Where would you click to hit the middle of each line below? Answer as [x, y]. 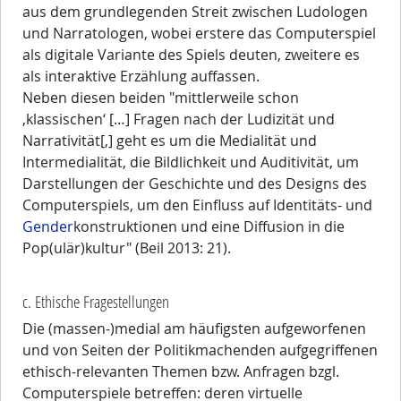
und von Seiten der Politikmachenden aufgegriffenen [200, 350]
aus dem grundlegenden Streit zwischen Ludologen [195, 12]
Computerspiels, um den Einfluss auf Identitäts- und [197, 205]
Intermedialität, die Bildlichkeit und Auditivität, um [191, 162]
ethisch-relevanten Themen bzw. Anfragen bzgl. [181, 372]
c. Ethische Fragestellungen [96, 302]
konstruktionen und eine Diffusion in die [209, 227]
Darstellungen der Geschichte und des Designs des [195, 184]
